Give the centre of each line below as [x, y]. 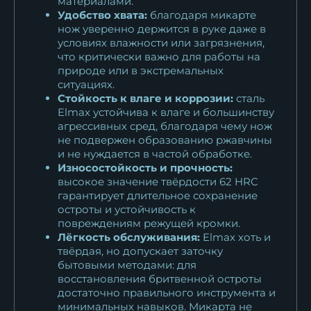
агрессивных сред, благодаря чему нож [165, 126]
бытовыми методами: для [127, 264]
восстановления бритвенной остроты [160, 278]
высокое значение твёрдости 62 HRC [158, 181]
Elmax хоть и [235, 237]
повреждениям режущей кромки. [149, 223]
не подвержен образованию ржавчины [165, 140]
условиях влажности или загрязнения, [161, 42]
